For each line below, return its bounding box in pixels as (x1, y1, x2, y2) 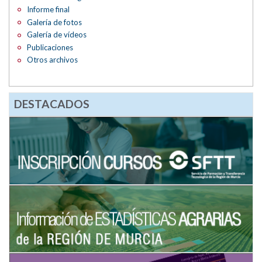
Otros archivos (27, 55, 78, 65)
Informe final (27, 5, 70, 15)
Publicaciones (27, 42, 74, 52)
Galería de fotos (27, 17, 82, 27)
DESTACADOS (13, 96, 89, 111)
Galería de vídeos (27, 30, 87, 40)
